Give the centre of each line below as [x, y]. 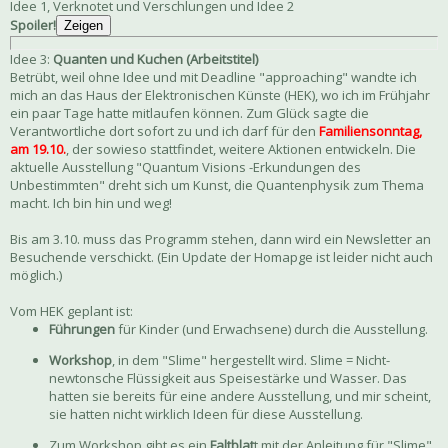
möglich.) [36, 275]
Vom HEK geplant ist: [71, 311]
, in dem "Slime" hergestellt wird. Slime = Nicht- [251, 360]
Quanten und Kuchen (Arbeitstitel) [154, 59]
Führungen [82, 329]
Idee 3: [30, 59]
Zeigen [83, 26]
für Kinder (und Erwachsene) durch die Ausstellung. [271, 329]
